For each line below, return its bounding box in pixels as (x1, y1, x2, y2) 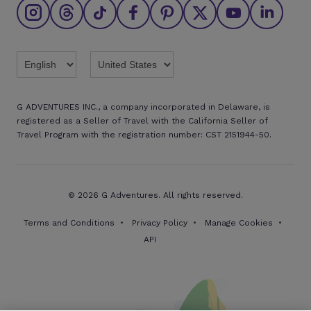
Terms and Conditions (24, 218, 115, 228)
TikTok (84, 35, 119, 49)
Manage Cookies (205, 218, 273, 228)
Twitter (17, 35, 55, 49)
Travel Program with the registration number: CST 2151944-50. (17, 130, 271, 140)
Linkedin (251, 35, 296, 49)
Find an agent (17, 10, 81, 22)
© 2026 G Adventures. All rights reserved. (68, 190, 243, 201)
